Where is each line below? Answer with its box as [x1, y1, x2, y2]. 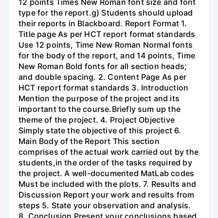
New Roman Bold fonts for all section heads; [18, 61, 187, 72]
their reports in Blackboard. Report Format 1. [18, 18, 187, 29]
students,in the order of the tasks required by [18, 158, 192, 168]
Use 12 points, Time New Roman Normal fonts [18, 40, 193, 50]
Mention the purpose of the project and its [18, 93, 180, 104]
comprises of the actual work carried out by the [18, 147, 199, 157]
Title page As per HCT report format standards [18, 29, 196, 39]
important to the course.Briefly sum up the [18, 104, 181, 114]
